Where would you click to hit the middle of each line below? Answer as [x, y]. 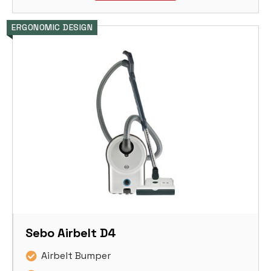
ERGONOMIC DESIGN [52, 28]
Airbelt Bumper [76, 256]
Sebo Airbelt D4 [71, 233]
